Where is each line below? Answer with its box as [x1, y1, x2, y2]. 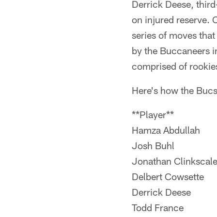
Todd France [132, 201, 184, 213]
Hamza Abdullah [132, 124, 200, 136]
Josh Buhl [132, 139, 174, 151]
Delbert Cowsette [132, 170, 204, 182]
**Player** [132, 108, 174, 120]
